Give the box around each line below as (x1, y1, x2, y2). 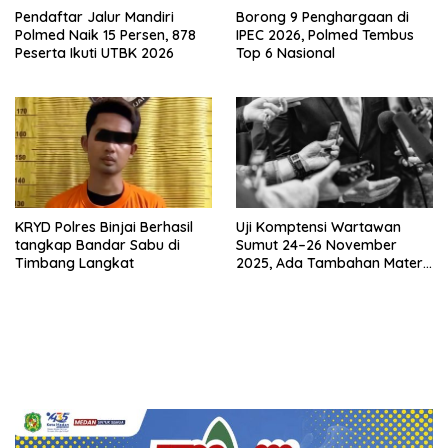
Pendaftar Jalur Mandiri (15, 7, 174, 26)
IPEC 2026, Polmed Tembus (236, 25, 414, 44)
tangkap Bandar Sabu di (15, 235, 180, 254)
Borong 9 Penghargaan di (236, 7, 409, 26)
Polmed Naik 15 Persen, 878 (15, 25, 196, 44)
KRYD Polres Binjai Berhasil (15, 217, 193, 236)
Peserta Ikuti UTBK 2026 (15, 43, 174, 62)
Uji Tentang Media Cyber (236, 271, 398, 290)
